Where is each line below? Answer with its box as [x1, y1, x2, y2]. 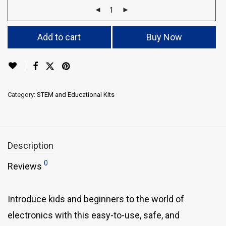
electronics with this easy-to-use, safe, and [8, 209, 180, 220]
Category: [8, 90, 37, 98]
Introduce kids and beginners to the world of [8, 193, 184, 204]
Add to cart [37, 31, 81, 42]
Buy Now [146, 31, 182, 42]
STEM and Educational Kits [37, 90, 115, 98]
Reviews [8, 160, 44, 172]
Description [8, 140, 53, 151]
